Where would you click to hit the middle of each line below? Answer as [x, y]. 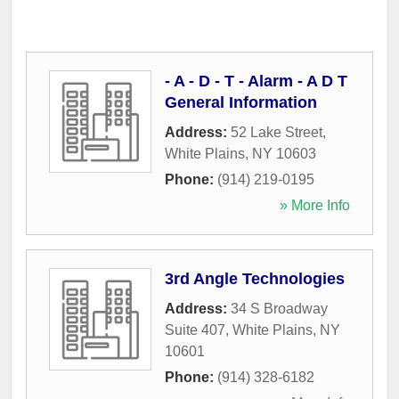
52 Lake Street [277, 132]
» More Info [315, 205]
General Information [241, 102]
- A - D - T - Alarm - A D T [256, 81]
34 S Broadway [279, 309]
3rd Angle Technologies [255, 279]
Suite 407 [195, 330]
